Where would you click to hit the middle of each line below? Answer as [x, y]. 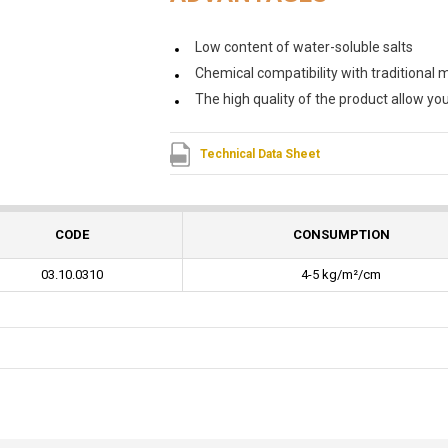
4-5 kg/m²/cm [341, 274]
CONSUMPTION [341, 234]
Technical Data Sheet [259, 154]
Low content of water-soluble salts [303, 47]
